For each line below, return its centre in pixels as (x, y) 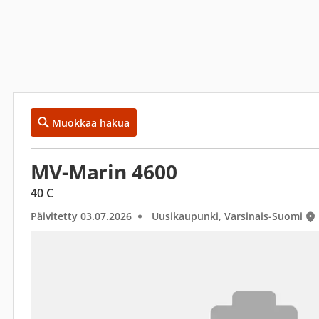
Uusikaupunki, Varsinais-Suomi (227, 216)
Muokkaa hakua (91, 122)
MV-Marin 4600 (104, 172)
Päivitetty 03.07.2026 (81, 216)
